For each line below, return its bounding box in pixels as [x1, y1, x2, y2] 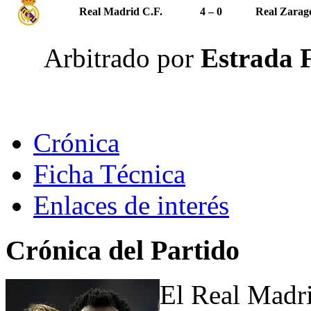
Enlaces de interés [33, 190, 229, 220]
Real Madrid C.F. [79, 5, 162, 17]
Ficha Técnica [33, 158, 185, 189]
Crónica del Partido [6, 234, 239, 266]
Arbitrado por [44, 42, 201, 73]
